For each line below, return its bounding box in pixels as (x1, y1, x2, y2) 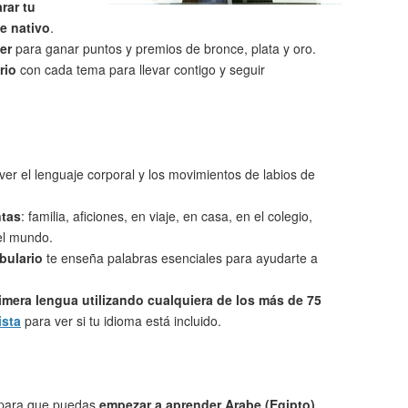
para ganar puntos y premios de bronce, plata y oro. (12, 39, 316, 57)
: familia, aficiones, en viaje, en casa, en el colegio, (21, 207, 312, 225)
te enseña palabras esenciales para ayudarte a (43, 249, 318, 267)
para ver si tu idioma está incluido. (21, 311, 221, 330)
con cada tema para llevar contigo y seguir (16, 60, 265, 78)
